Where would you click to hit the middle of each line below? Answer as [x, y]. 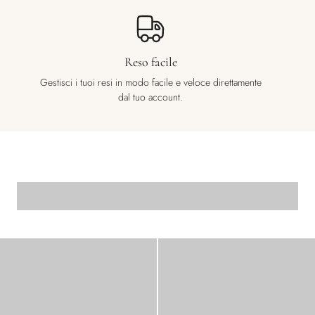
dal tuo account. [150, 97]
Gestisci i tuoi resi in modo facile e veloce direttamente [150, 83]
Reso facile [150, 62]
